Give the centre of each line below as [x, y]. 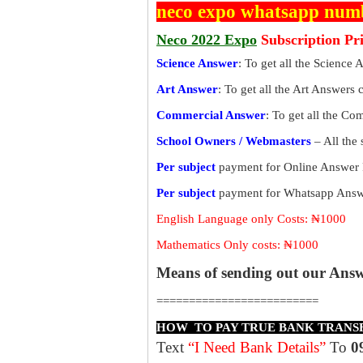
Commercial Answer [211, 115]
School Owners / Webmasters [234, 141]
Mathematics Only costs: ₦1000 [237, 245]
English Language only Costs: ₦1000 [251, 219]
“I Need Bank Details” [257, 347]
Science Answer [197, 63]
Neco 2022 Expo [207, 40]
